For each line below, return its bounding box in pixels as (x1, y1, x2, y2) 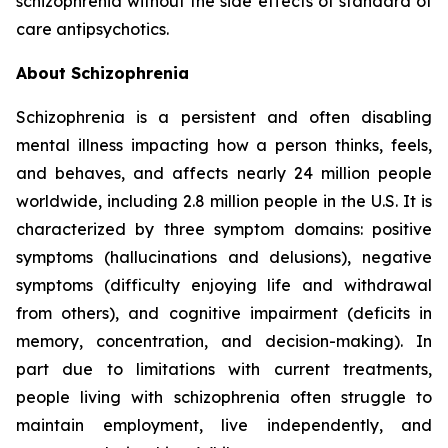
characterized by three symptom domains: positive (16, 219, 432, 239)
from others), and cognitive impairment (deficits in (16, 303, 432, 323)
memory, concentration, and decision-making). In (16, 331, 432, 351)
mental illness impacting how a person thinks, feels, (16, 135, 432, 155)
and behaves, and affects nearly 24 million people (16, 163, 432, 183)
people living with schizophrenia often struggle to (16, 387, 432, 407)
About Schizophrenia (16, 63, 189, 83)
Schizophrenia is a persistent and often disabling (16, 107, 432, 127)
